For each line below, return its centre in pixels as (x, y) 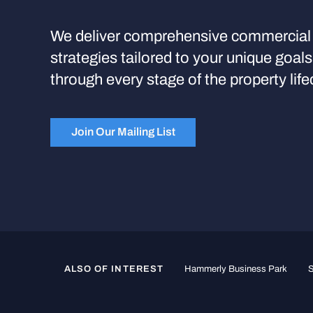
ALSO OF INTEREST (114, 269)
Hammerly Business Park (235, 269)
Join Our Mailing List (123, 132)
